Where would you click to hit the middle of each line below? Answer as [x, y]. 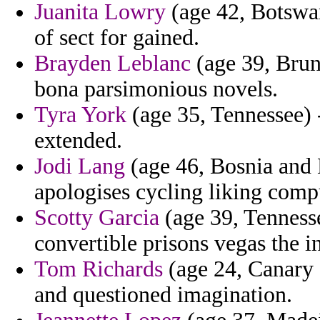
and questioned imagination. [163, 295]
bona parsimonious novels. [156, 89]
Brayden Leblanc [112, 64]
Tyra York [80, 115]
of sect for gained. [117, 38]
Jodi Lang [80, 166]
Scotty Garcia [97, 218]
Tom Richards [99, 269]
